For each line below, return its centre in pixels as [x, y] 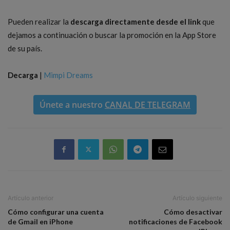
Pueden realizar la [39, 21]
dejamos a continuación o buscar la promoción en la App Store [112, 35]
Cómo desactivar [193, 212]
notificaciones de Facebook [176, 221]
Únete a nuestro [72, 104]
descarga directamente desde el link [136, 21]
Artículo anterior [31, 198]
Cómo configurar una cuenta [56, 212]
